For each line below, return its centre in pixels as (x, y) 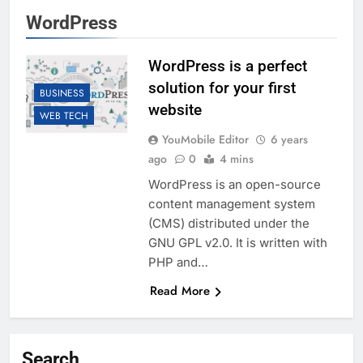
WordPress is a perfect (227, 66)
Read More (179, 291)
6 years (289, 140)
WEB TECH (64, 116)
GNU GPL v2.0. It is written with (237, 243)
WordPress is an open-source (234, 185)
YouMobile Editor (205, 140)
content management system (231, 204)
